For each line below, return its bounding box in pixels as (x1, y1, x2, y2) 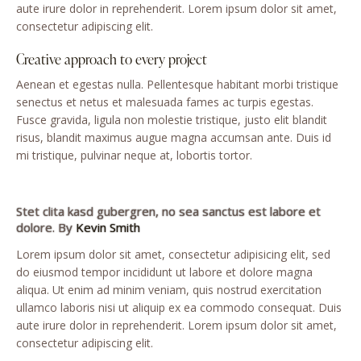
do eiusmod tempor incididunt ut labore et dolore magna (16, 264, 313, 280)
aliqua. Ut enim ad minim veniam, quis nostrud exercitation (16, 282, 322, 298)
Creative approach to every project (16, 50, 207, 69)
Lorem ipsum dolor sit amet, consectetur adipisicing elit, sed (16, 247, 330, 263)
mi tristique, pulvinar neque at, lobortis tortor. (16, 147, 252, 164)
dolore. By (16, 219, 76, 236)
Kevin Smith (76, 219, 140, 236)
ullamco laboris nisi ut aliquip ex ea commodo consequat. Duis (16, 300, 342, 316)
